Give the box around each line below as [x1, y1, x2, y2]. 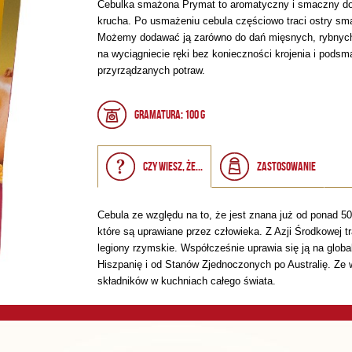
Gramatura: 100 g [134, 108, 205, 121]
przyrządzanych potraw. [97, 64, 205, 76]
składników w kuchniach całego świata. [97, 275, 276, 287]
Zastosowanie [257, 159, 316, 173]
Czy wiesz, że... [143, 159, 203, 173]
